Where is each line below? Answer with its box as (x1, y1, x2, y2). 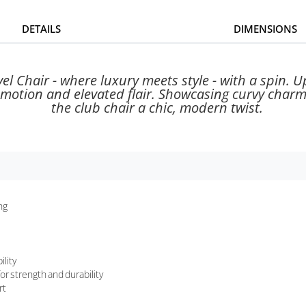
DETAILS (21, 21, 61, 36)
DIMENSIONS (233, 21, 297, 36)
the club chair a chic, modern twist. (51, 98, 263, 117)
